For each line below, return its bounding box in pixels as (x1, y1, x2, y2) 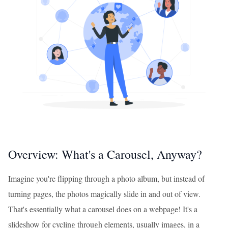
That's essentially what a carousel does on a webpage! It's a (8, 204, 197, 214)
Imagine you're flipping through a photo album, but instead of (8, 173, 205, 184)
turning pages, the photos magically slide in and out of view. (8, 188, 201, 199)
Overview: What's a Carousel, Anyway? (8, 146, 202, 162)
